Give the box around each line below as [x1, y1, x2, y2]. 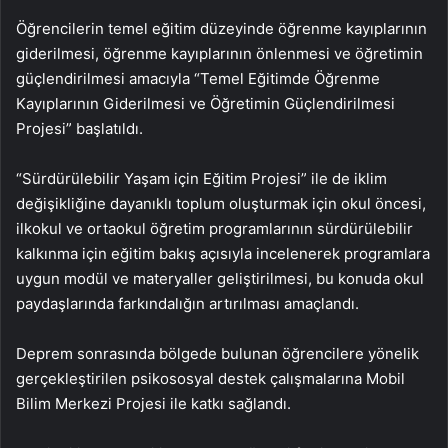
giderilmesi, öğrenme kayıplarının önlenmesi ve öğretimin [16, 44, 423, 64]
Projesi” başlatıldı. [16, 119, 143, 139]
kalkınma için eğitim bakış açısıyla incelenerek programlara [16, 244, 430, 264]
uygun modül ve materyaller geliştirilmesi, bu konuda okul [16, 269, 424, 289]
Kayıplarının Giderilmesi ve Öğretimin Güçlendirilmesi [16, 94, 395, 114]
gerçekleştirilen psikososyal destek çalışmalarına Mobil [16, 369, 405, 389]
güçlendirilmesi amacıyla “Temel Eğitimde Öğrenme [16, 69, 380, 89]
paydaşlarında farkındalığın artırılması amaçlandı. [16, 294, 359, 314]
